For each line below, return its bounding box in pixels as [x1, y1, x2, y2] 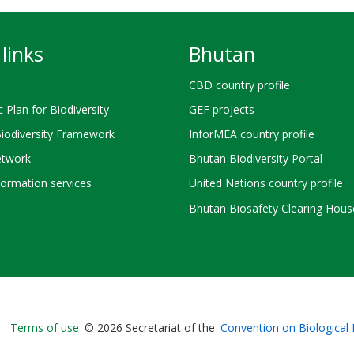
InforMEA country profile [189, 126, 314, 141]
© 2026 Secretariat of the [85, 320, 215, 336]
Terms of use [10, 320, 79, 336]
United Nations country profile [189, 175, 343, 191]
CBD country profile [189, 77, 290, 92]
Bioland [175, 316, 243, 344]
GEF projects [189, 101, 254, 117]
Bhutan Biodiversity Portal [189, 151, 322, 167]
